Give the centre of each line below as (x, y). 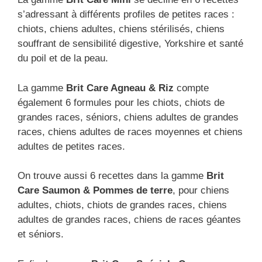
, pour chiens (201, 191)
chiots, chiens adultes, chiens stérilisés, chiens (121, 29)
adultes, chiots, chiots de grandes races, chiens (122, 205)
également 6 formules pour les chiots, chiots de (121, 102)
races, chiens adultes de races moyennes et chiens (130, 132)
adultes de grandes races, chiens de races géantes (129, 220)
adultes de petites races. (71, 146)
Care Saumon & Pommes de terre (95, 191)
